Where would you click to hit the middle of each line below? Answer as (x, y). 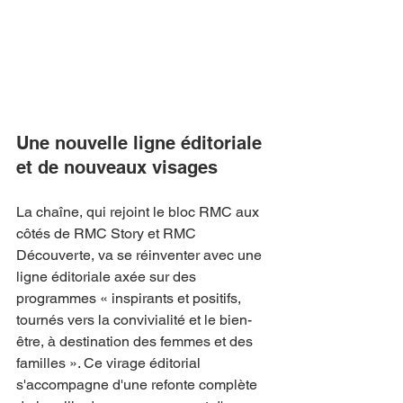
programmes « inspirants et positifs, (130, 298)
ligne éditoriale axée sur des (108, 276)
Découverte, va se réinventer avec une (141, 255)
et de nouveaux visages (117, 167)
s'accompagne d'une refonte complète (139, 384)
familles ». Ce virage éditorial (110, 363)
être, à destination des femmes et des (136, 341)
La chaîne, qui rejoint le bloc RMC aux (139, 211)
